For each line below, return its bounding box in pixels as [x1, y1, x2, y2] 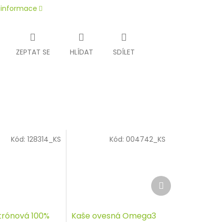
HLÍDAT [69, 47, 93, 57]
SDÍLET [112, 47, 135, 57]
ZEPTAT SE [15, 47, 50, 57]
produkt [163, 184, 190, 194]
